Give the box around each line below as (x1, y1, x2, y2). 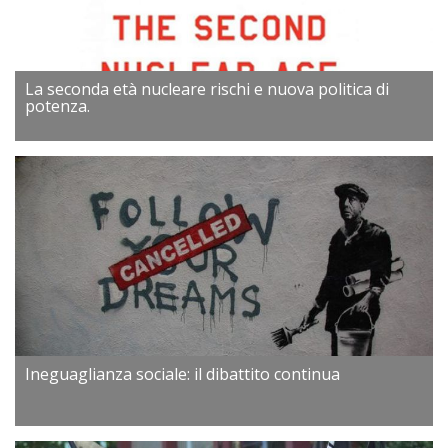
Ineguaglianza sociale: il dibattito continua (25, 363, 340, 385)
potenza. (25, 95, 90, 117)
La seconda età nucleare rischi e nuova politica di (25, 78, 389, 100)
